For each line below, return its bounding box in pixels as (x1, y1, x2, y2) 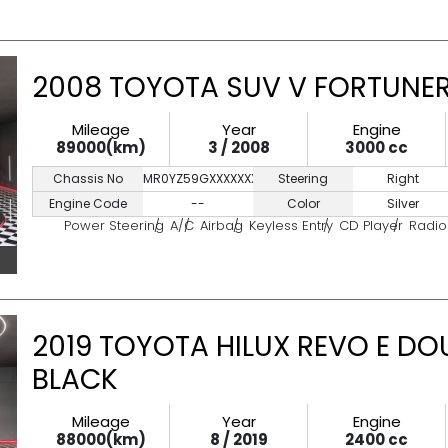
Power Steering (64, 216, 164, 235)
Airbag (200, 216, 243, 235)
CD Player (339, 216, 403, 235)
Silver (387, 195, 420, 212)
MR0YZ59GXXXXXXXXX (143, 170, 272, 187)
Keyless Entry (249, 216, 333, 235)
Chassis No (53, 170, 123, 187)
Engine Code (49, 195, 127, 212)
